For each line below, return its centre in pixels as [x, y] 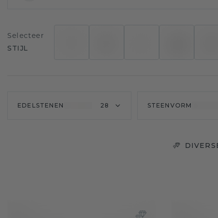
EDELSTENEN [41, 105]
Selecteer [26, 36]
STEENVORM [170, 105]
